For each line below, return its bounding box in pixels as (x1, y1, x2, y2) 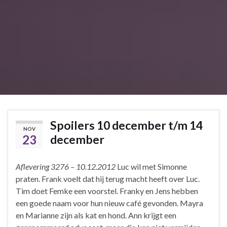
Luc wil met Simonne (116, 161, 187, 171)
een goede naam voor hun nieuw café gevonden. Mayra (16, 198, 203, 208)
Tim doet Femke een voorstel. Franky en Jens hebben (16, 185, 198, 196)
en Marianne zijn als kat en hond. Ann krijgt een (16, 210, 176, 220)
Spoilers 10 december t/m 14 (50, 118, 203, 132)
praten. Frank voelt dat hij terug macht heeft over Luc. (16, 173, 200, 183)
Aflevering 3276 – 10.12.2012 (16, 161, 116, 171)
